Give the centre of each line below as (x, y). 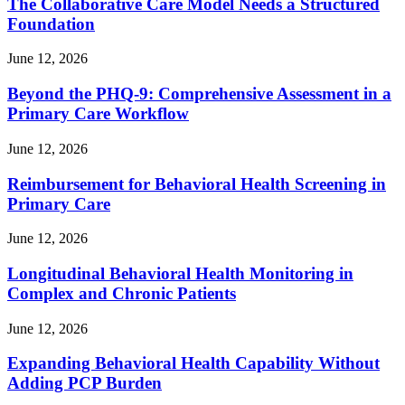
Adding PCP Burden (85, 383)
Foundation (51, 24)
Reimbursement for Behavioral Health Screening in (197, 184)
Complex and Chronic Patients (122, 293)
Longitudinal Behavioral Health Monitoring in (180, 273)
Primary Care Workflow (98, 114)
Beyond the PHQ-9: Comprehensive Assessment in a (199, 94)
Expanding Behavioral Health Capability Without (193, 363)
